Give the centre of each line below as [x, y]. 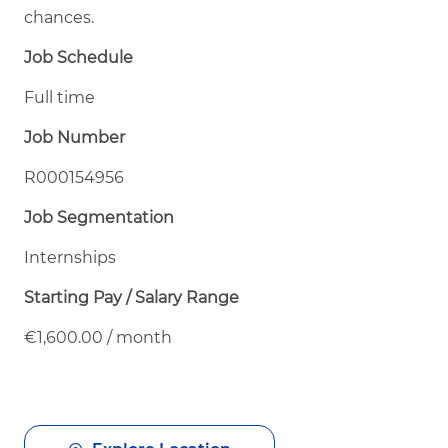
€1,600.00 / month [98, 337]
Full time [59, 97]
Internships [70, 257]
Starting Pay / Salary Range [131, 297]
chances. [59, 17]
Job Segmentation [99, 217]
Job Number [74, 137]
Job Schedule [78, 57]
